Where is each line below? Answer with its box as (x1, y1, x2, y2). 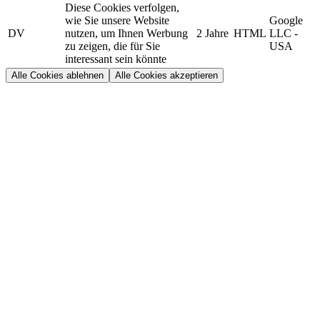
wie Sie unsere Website (65, 14, 169, 27)
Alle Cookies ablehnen (11, 70, 104, 81)
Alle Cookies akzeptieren (115, 70, 218, 81)
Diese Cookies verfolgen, (65, 1, 179, 14)
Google (269, 14, 303, 27)
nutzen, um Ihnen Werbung (65, 27, 188, 40)
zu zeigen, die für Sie (65, 40, 160, 53)
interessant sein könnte (65, 53, 166, 66)
